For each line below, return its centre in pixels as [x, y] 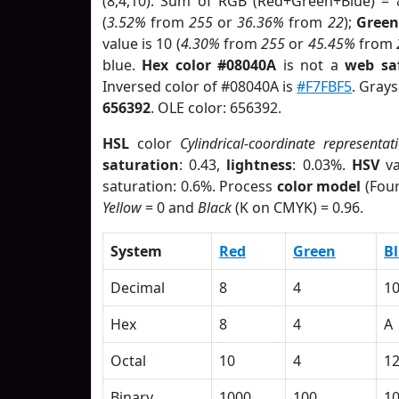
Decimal [138, 288]
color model [319, 186]
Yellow [122, 208]
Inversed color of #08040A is [200, 86]
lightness [260, 165]
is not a [311, 65]
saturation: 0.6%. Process [190, 186]
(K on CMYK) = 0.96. [297, 208]
